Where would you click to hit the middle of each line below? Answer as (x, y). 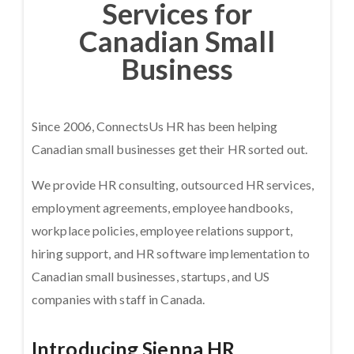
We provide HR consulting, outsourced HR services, (173, 185)
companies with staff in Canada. (119, 299)
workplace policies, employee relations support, (162, 230)
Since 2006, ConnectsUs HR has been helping (155, 126)
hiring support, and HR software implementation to (171, 253)
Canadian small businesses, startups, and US (151, 276)
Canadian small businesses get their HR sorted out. (171, 149)
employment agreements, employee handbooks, (162, 207)
